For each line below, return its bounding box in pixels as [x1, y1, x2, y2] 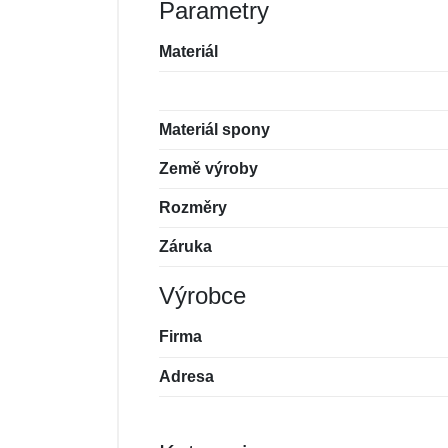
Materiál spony [159, 121, 270, 138]
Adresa [159, 368, 214, 385]
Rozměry [159, 199, 227, 216]
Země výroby [159, 160, 258, 177]
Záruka [159, 238, 212, 255]
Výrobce [159, 282, 246, 309]
